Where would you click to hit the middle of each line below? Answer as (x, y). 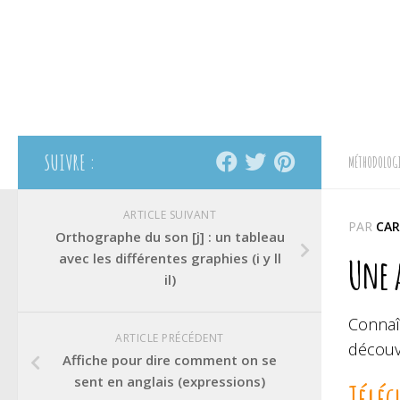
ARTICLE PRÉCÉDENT (170, 338)
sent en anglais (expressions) (170, 381)
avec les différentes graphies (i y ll (170, 258)
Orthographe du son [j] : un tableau (170, 237)
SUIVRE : (70, 162)
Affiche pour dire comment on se (170, 360)
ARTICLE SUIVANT (170, 215)
